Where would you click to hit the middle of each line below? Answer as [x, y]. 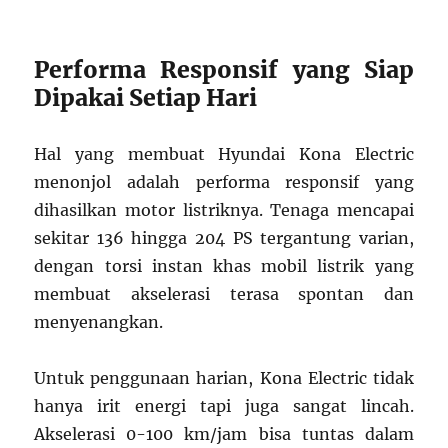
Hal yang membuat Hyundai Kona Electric [224, 154]
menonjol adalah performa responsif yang [224, 182]
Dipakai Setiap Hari [146, 98]
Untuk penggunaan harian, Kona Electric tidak [224, 378]
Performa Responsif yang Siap [224, 70]
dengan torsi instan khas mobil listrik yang [224, 266]
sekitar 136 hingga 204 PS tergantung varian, [224, 238]
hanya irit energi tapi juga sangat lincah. [224, 406]
